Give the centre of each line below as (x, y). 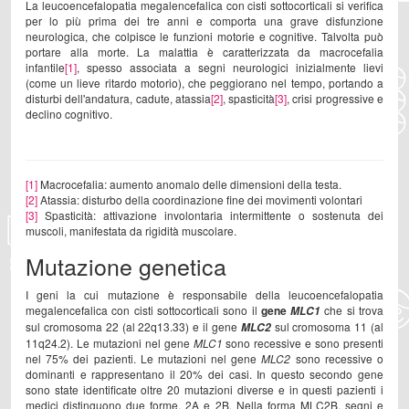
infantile (45, 67)
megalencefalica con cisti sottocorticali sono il (143, 309)
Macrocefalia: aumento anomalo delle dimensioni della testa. (189, 184)
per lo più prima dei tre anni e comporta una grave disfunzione (204, 20)
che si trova (352, 309)
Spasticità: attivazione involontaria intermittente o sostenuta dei (210, 215)
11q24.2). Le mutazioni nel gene (110, 342)
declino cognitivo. (69, 113)
